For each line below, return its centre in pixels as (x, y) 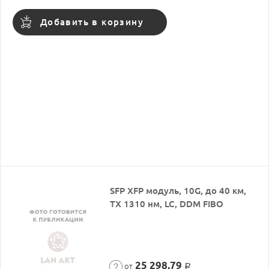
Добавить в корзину (92, 22)
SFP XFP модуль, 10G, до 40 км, (178, 190)
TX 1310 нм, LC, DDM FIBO (167, 204)
